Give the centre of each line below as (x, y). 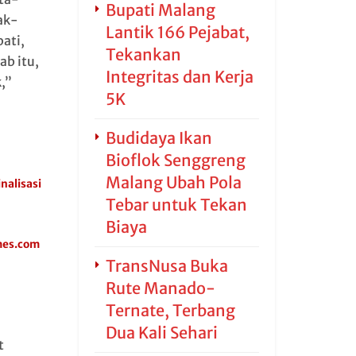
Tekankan (143, 54)
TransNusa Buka (166, 266)
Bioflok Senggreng (175, 160)
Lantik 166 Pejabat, (177, 32)
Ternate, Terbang (170, 310)
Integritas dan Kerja (179, 77)
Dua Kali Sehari (161, 333)
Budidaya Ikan (159, 138)
